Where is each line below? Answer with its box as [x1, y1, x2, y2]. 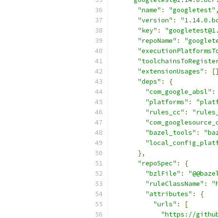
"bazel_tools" [145, 128, 196, 137]
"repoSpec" [138, 159, 177, 167]
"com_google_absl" [145, 88, 212, 96]
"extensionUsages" [138, 67, 204, 75]
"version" [138, 16, 173, 24]
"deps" [138, 77, 161, 86]
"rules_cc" [145, 108, 184, 116]
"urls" [153, 200, 177, 208]
